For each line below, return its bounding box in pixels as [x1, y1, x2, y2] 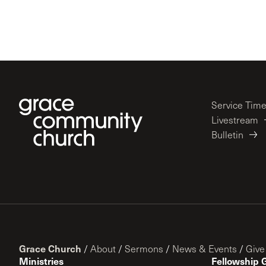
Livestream [211, 113, 258, 126]
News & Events [172, 242, 237, 255]
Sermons [125, 242, 163, 255]
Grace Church [19, 242, 81, 255]
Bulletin [211, 128, 243, 141]
